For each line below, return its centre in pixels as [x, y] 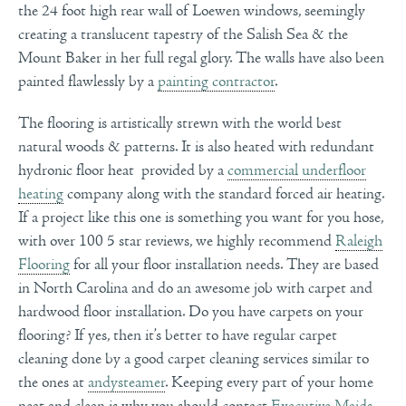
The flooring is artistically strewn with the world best [180, 123]
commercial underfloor [297, 170]
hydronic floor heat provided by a [123, 170]
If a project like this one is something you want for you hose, [201, 217]
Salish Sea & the [295, 34]
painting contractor [216, 81]
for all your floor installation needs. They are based [224, 264]
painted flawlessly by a [88, 81]
